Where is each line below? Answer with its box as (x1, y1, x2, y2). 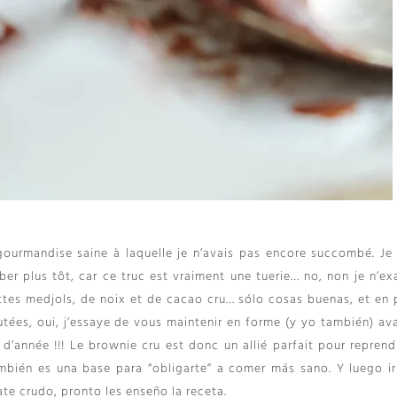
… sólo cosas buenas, (225, 289, 359, 310)
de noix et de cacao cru (81, 289, 226, 310)
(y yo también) (281, 312, 378, 333)
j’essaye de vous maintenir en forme (63, 312, 282, 333)
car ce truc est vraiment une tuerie (79, 266, 291, 287)
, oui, (28, 312, 64, 333)
